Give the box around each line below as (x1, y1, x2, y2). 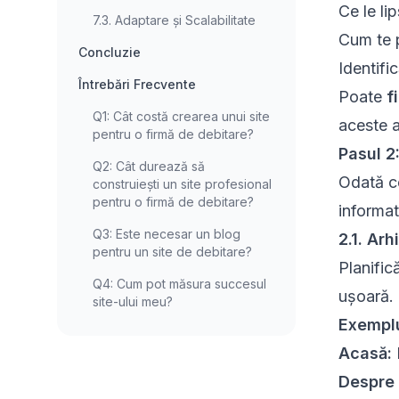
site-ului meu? (93, 294, 173, 310)
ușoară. (338, 287, 394, 306)
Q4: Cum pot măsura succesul (93, 276, 266, 292)
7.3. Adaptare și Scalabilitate (93, 12, 256, 28)
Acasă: (338, 344, 392, 363)
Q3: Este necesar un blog (93, 226, 240, 242)
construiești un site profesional (93, 176, 272, 192)
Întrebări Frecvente (78, 77, 196, 93)
